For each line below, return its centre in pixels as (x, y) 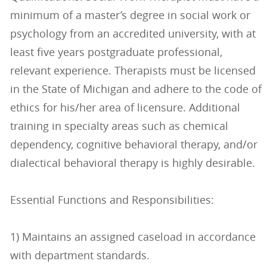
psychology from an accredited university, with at (133, 34)
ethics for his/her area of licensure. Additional (125, 108)
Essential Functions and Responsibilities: (112, 200)
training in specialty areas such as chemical (119, 126)
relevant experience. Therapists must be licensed (133, 71)
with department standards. (80, 255)
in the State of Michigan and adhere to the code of (136, 89)
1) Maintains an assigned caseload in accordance (133, 237)
